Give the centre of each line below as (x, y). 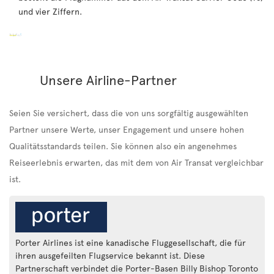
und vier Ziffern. (50, 11)
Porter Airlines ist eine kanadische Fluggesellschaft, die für (131, 243)
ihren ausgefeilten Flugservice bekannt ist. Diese (110, 255)
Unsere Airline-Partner (108, 79)
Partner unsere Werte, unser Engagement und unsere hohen (127, 129)
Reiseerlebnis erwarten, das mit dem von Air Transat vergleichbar (136, 162)
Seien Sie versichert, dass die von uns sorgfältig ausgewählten (129, 113)
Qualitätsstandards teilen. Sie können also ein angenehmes (123, 146)
